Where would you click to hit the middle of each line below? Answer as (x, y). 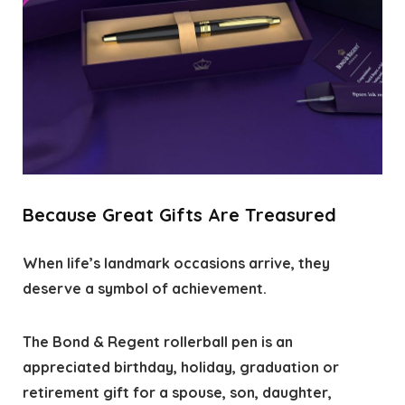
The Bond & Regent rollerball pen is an (157, 342)
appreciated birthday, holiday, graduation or (180, 367)
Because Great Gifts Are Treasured (179, 215)
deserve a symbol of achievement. (144, 289)
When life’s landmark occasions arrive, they (176, 264)
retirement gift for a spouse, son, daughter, (177, 393)
